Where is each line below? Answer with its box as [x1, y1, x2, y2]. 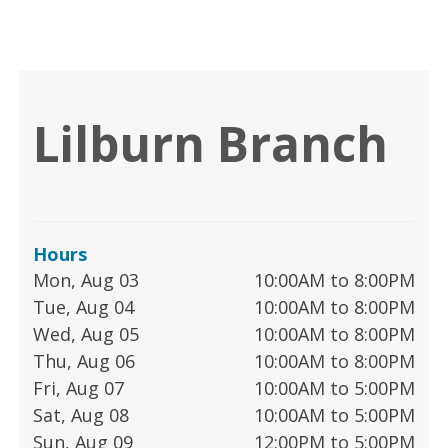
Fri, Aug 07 [33, 375, 124, 400]
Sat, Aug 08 [33, 402, 129, 427]
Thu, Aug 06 [33, 348, 135, 373]
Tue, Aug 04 [33, 294, 134, 319]
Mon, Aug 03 [33, 267, 139, 292]
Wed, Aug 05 [33, 321, 139, 346]
